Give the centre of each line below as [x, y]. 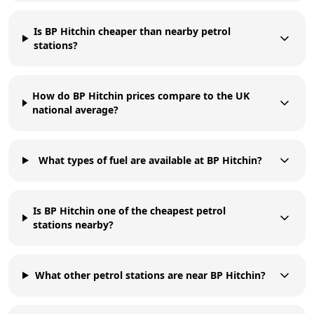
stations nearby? [74, 224]
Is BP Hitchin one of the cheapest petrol [130, 210]
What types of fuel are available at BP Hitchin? [150, 160]
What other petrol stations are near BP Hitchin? [150, 275]
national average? [76, 109]
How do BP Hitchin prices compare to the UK [141, 95]
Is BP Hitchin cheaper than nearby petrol [132, 31]
